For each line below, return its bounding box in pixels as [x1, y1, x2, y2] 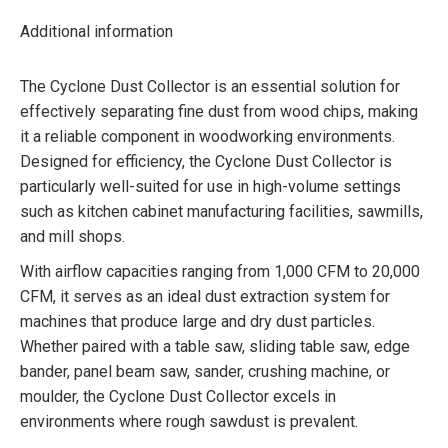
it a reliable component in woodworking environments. [20, 126, 395, 146]
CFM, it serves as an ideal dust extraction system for [20, 286, 390, 306]
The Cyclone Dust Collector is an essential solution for [20, 76, 400, 96]
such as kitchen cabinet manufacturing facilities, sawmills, [20, 201, 423, 221]
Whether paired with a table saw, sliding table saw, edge [20, 336, 410, 356]
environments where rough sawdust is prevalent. [20, 411, 358, 431]
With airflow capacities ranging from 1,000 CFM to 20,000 [20, 261, 420, 281]
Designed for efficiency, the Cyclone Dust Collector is [20, 151, 392, 171]
